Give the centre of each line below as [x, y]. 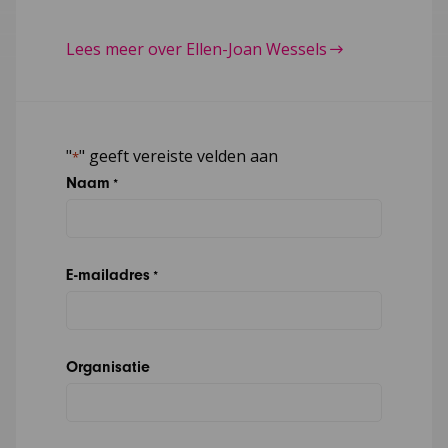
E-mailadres [107, 275]
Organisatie [107, 367]
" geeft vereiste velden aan [178, 156]
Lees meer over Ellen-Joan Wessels [196, 49]
